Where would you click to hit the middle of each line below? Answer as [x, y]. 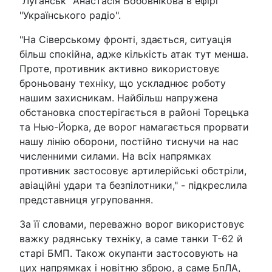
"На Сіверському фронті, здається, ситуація [125, 40]
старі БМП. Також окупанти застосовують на [129, 253]
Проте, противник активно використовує [120, 69]
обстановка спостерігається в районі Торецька [134, 113]
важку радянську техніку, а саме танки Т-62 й [131, 239]
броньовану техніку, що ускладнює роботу [123, 83]
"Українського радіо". [70, 15]
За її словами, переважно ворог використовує [132, 224]
